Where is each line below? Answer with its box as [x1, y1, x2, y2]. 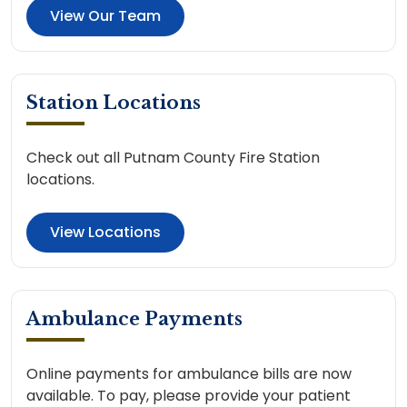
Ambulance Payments [26, 307, 243, 330]
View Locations [50, 221, 161, 243]
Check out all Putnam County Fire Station [26, 146, 320, 168]
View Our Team [50, 5, 161, 26]
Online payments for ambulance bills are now [26, 362, 352, 384]
